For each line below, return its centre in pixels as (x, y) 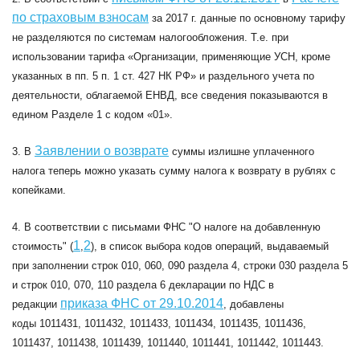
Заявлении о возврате (102, 151)
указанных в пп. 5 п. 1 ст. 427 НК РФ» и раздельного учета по (163, 76)
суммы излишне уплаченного (241, 151)
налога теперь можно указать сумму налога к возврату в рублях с (174, 171)
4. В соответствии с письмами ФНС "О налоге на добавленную (166, 227)
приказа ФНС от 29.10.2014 (142, 303)
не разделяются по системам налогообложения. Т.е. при (150, 37)
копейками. (39, 190)
